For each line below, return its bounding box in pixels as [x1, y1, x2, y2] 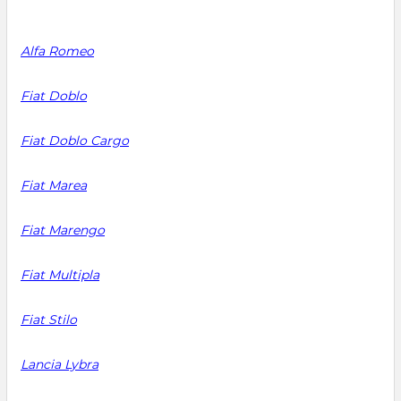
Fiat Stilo [21, 311, 77, 328]
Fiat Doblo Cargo [21, 132, 129, 149]
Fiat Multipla [21, 267, 99, 283]
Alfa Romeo [21, 43, 94, 59]
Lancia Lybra [21, 356, 98, 372]
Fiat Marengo [21, 222, 105, 238]
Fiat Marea [21, 177, 87, 193]
